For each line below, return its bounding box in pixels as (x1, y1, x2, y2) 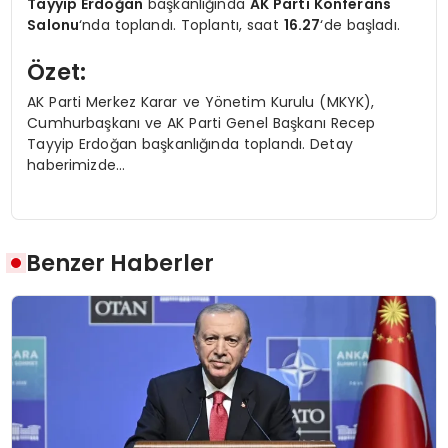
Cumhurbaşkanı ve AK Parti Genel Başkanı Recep (27, 112, 376, 133)
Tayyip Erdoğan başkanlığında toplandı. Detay (27, 133, 353, 154)
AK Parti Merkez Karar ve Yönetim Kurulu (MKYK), (27, 91, 375, 112)
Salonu (27, 14, 80, 35)
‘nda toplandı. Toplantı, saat (79, 14, 284, 35)
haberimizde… (27, 154, 126, 175)
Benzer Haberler (26, 247, 215, 280)
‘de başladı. (320, 14, 400, 35)
